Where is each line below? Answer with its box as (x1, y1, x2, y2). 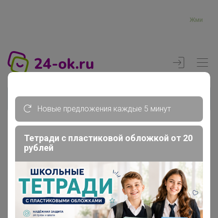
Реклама (186, 139, 205, 146)
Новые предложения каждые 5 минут (36, 104, 171, 114)
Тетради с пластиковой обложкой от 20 (24, 133, 193, 144)
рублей (24, 143, 54, 153)
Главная (7, 168, 36, 178)
